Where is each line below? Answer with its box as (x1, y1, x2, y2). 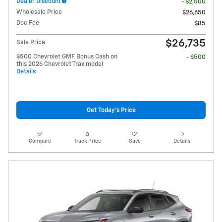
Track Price (73, 139, 101, 144)
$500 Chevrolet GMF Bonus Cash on (16, 54, 117, 60)
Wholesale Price (16, 9, 62, 16)
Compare (29, 139, 52, 144)
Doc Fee (16, 20, 39, 27)
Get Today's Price (86, 107, 136, 113)
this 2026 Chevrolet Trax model (16, 61, 103, 68)
